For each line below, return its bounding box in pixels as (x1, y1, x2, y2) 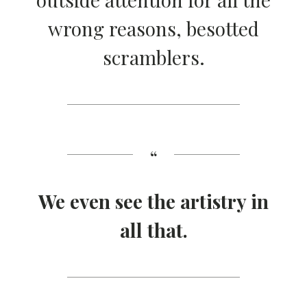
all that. (119, 217, 188, 243)
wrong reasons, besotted (48, 16, 259, 41)
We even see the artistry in (38, 188, 269, 214)
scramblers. (102, 45, 205, 70)
